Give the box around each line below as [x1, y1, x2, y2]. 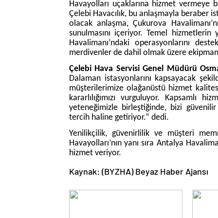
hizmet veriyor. [69, 148, 121, 158]
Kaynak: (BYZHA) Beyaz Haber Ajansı [69, 166, 208, 177]
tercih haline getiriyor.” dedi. [69, 113, 169, 122]
